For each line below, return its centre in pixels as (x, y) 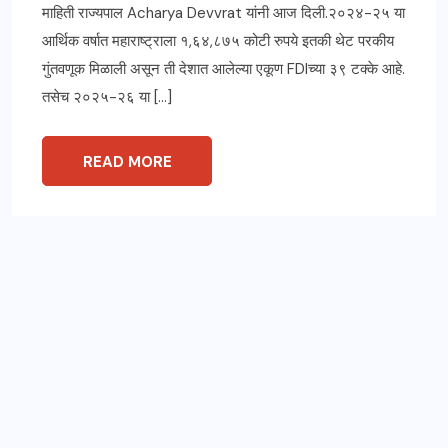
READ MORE (127, 161)
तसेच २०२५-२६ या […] (107, 96)
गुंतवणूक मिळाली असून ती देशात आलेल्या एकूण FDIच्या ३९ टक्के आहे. (223, 68)
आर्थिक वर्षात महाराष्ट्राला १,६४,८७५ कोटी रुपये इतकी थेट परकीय (218, 40)
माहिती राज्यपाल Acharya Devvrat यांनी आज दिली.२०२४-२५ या (223, 12)
